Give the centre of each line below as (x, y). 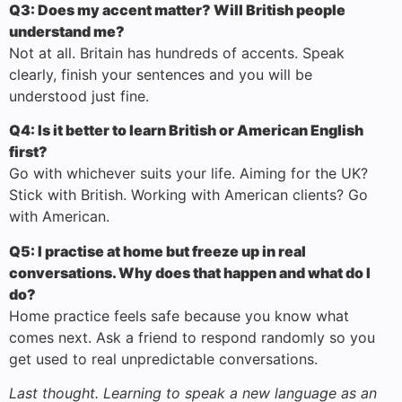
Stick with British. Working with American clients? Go (188, 195)
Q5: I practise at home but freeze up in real (157, 251)
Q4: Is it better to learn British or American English (186, 131)
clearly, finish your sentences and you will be (161, 74)
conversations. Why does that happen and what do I (190, 272)
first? (28, 152)
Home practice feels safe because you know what (179, 315)
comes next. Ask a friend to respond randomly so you (192, 337)
